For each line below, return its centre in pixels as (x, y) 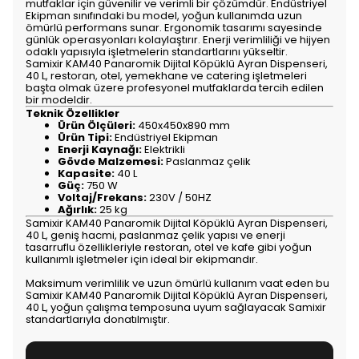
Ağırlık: (77, 210)
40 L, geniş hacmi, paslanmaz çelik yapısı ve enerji (155, 236)
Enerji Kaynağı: (100, 150)
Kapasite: (86, 174)
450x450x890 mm (183, 126)
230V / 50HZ (179, 198)
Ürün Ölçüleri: (97, 126)
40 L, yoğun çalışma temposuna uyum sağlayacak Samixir (176, 308)
